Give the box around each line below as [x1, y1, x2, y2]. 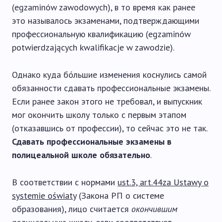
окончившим [131, 203, 177, 215]
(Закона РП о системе [76, 190, 164, 201]
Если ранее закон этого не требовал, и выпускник [12, 96, 202, 107]
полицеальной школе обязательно [12, 149, 150, 161]
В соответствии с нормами [12, 176, 117, 188]
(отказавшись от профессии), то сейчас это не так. [12, 122, 207, 134]
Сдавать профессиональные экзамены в [12, 136, 171, 147]
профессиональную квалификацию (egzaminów [12, 28, 191, 40]
